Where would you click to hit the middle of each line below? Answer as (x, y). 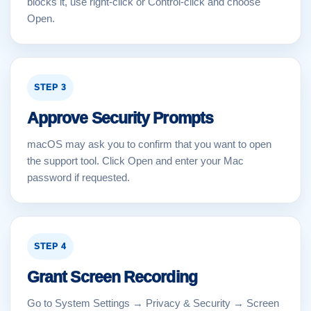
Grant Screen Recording (112, 277)
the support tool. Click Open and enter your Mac (135, 161)
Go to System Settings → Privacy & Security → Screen (153, 303)
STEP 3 (50, 87)
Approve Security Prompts (120, 118)
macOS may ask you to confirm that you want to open (149, 144)
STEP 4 (50, 246)
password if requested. (78, 177)
